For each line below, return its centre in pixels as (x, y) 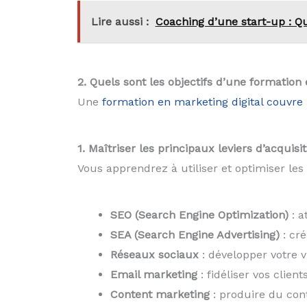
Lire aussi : (120, 22)
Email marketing (153, 274)
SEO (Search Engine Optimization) (199, 214)
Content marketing (160, 294)
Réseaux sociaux (154, 254)
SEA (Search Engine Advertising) (195, 234)
